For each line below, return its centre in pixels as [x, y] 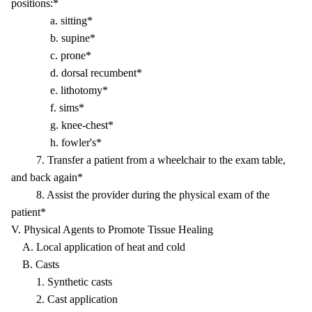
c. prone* [51, 55]
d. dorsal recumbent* [77, 73]
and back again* [47, 177]
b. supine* [53, 38]
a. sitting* [52, 21]
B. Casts [35, 264]
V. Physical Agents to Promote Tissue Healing [112, 229]
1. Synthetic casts [62, 282]
